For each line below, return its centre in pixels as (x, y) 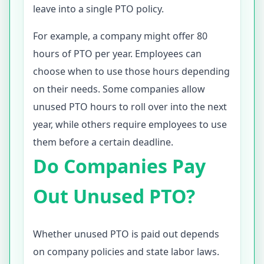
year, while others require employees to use (130, 124)
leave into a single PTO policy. (98, 9)
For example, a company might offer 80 (120, 36)
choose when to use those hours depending (131, 71)
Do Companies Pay (119, 166)
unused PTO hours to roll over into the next (130, 107)
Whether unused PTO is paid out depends (126, 234)
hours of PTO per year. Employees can (117, 54)
